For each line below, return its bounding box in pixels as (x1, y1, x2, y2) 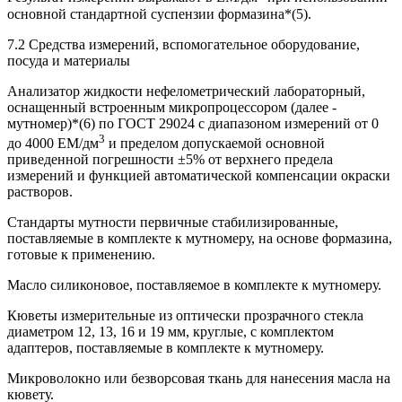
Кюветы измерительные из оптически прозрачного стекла (7, 307, 363, 323)
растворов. (7, 183, 73, 199)
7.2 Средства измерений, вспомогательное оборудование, (7, 36, 360, 52)
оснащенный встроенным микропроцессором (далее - (7, 99, 336, 115)
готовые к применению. (7, 246, 155, 262)
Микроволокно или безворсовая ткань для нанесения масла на (7, 370, 390, 386)
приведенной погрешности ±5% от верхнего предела (7, 151, 333, 167)
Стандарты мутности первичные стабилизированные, (7, 214, 338, 230)
